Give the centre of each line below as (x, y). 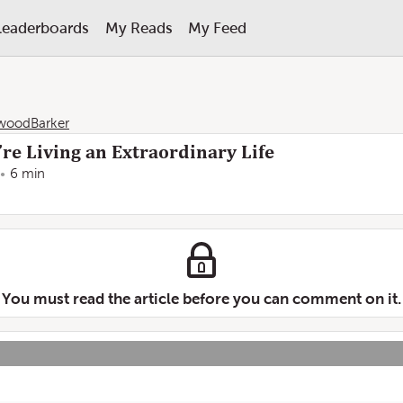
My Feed (217, 28)
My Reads (139, 28)
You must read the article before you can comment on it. (201, 299)
